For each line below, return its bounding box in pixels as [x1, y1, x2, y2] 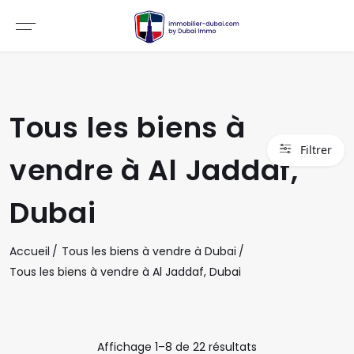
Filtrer [300, 142, 332, 157]
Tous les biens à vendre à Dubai [62, 243, 236, 259]
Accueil [9, 243, 50, 259]
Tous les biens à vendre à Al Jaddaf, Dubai [9, 264, 241, 280]
